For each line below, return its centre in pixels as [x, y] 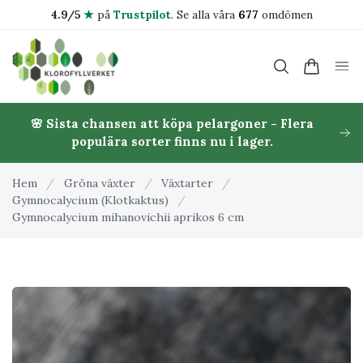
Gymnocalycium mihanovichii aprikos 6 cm [128, 217]
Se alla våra [207, 15]
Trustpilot [142, 15]
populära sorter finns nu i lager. [173, 141]
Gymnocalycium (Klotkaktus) [90, 200]
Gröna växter [99, 183]
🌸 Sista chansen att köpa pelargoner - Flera [173, 124]
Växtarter [187, 183]
